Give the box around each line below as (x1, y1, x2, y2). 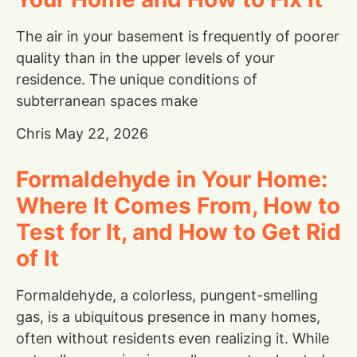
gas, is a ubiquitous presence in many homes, (16, 308, 320, 325)
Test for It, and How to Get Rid (16, 218, 341, 245)
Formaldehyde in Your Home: (16, 165, 328, 193)
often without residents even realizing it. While (16, 329, 329, 347)
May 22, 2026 (55, 124, 148, 142)
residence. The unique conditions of (16, 70, 257, 88)
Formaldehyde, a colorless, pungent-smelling (16, 286, 318, 304)
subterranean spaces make (16, 92, 198, 109)
